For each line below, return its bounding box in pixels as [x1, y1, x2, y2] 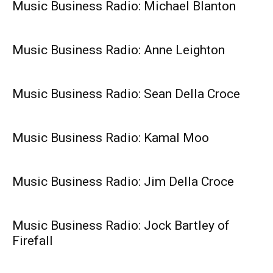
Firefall [12, 233, 53, 249]
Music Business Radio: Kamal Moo [12, 130, 209, 146]
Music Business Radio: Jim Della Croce [12, 174, 234, 190]
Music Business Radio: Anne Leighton [12, 43, 225, 58]
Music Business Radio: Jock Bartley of [12, 218, 230, 233]
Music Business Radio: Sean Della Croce [12, 87, 240, 102]
